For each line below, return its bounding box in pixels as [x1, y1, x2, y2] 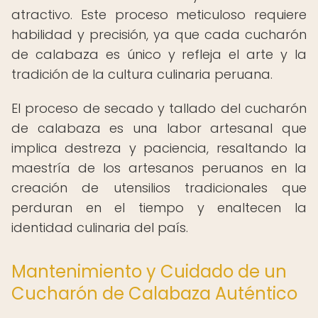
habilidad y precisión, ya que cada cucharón [11, 26, 307, 43]
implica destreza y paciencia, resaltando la [11, 139, 307, 157]
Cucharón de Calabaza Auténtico [11, 282, 297, 305]
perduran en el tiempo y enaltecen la [11, 199, 307, 216]
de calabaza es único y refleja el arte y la [11, 45, 307, 63]
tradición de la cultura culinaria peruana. [11, 65, 273, 83]
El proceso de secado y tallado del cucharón [11, 99, 307, 117]
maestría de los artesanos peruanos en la [11, 159, 307, 177]
